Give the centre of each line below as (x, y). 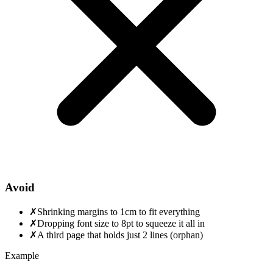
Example (22, 255)
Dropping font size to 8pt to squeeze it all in (121, 223)
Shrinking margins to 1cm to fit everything (119, 211)
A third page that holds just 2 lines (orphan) (120, 235)
